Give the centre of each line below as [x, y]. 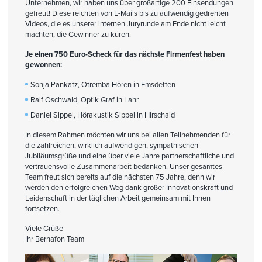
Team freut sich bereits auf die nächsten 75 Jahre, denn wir [120, 177]
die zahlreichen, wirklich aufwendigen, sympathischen [111, 145]
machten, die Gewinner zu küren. [78, 34]
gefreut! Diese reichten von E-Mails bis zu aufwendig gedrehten [127, 13]
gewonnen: [43, 65]
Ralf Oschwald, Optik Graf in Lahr [85, 100]
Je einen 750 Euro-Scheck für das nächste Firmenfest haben [125, 54]
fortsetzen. [42, 208]
